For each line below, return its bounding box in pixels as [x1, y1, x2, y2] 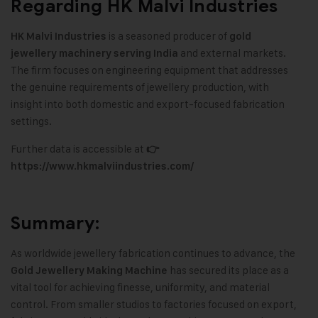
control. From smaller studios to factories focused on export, [11, 297, 297, 312]
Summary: [11, 212, 99, 235]
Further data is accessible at [11, 142, 146, 156]
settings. [11, 114, 52, 128]
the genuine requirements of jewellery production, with [11, 80, 269, 94]
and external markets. [178, 46, 286, 60]
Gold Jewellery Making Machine [11, 264, 170, 278]
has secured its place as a [170, 263, 289, 278]
